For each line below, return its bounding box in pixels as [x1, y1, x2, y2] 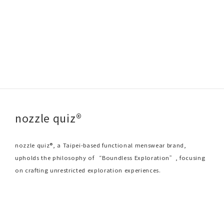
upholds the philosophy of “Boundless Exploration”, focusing [15, 153, 205, 161]
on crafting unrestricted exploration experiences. [15, 166, 163, 174]
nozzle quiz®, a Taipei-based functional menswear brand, [15, 141, 186, 149]
